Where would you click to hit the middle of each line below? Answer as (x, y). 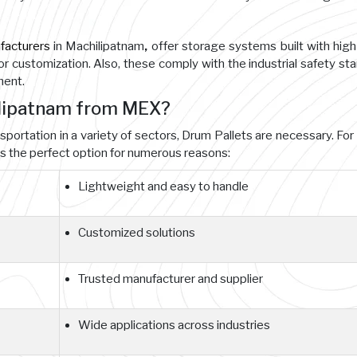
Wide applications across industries (174, 325)
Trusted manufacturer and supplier (171, 279)
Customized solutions (137, 233)
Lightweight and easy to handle (163, 186)
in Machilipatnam (97, 46)
